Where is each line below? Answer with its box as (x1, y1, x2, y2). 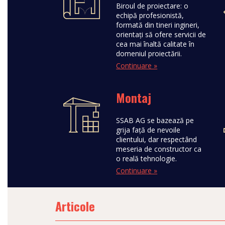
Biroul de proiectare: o (116, 1, 189, 11)
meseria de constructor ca (116, 144, 202, 154)
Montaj (116, 88, 152, 106)
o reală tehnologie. (116, 154, 177, 163)
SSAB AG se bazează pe (116, 116, 194, 125)
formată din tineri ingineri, (116, 20, 200, 30)
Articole (55, 197, 95, 215)
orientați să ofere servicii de (116, 30, 206, 39)
